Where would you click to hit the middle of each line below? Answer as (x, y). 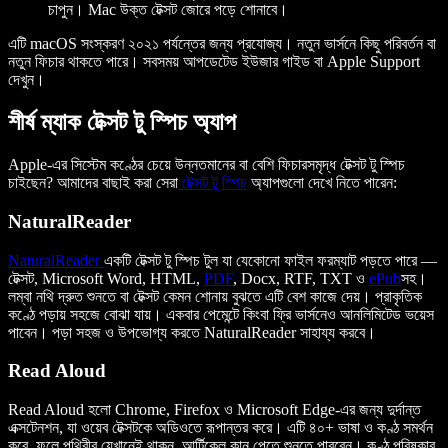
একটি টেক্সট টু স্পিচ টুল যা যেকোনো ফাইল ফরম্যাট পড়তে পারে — (270, 260)
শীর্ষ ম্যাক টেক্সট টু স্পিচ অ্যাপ (122, 122)
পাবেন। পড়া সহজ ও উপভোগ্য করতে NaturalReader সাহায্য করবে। (192, 332)
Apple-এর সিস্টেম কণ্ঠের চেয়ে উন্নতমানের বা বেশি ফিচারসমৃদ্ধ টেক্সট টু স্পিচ (206, 165)
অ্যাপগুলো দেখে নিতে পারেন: (322, 183)
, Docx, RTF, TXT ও (301, 278)
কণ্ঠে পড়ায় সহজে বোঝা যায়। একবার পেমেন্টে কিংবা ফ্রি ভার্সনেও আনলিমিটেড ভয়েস (221, 314)
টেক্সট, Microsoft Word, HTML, (106, 278)
